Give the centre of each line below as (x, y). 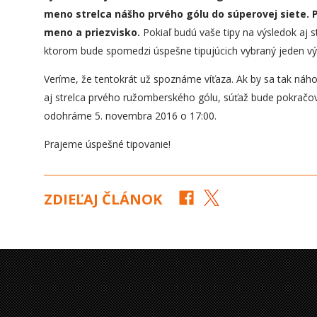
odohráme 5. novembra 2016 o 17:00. (130, 116)
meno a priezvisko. (93, 32)
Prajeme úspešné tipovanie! (107, 144)
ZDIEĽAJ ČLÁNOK (103, 199)
